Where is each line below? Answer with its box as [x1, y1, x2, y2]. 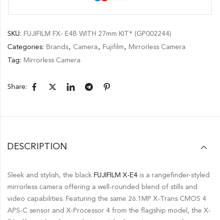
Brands [46, 43, 68, 51]
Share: [7, 83, 27, 90]
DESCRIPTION [7, 142, 67, 151]
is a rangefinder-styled [137, 171, 210, 179]
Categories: [7, 43, 46, 51]
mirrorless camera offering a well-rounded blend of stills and [7, 183, 197, 191]
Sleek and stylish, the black [7, 171, 94, 179]
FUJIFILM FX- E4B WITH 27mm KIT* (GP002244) [24, 30, 171, 37]
